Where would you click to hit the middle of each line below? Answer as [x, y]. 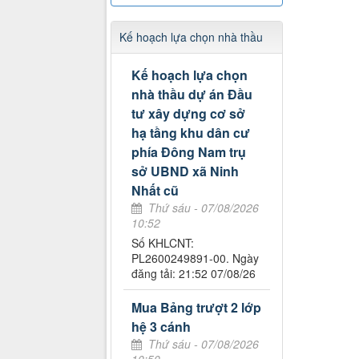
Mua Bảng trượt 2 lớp [196, 308]
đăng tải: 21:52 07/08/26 [194, 274]
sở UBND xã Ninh [185, 171]
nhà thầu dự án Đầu [192, 95]
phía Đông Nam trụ [189, 152]
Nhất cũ [155, 191]
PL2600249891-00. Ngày [195, 258]
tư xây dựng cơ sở [188, 114]
